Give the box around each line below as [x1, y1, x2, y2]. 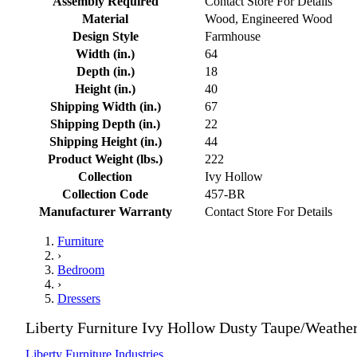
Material [82, 11, 128, 25]
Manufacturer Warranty [38, 204, 172, 218]
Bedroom [57, 262, 104, 277]
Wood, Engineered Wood [205, 11, 332, 25]
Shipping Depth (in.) [50, 116, 160, 131]
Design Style [72, 29, 139, 43]
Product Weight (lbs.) [48, 151, 163, 166]
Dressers [57, 291, 100, 305]
